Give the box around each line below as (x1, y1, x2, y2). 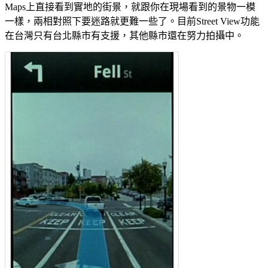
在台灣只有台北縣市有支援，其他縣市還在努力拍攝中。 (5, 31, 244, 41)
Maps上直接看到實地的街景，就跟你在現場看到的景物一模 (5, 2, 255, 13)
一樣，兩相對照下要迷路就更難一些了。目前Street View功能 (5, 16, 260, 27)
